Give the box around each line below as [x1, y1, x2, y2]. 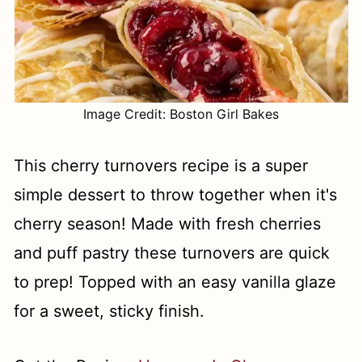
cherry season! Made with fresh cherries [14, 214, 322, 234]
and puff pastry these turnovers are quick [14, 243, 330, 263]
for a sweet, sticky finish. [14, 301, 205, 321]
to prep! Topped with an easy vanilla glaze [14, 272, 337, 292]
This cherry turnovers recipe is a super [14, 156, 309, 175]
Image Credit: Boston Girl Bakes [83, 106, 279, 122]
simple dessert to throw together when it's [14, 185, 338, 204]
